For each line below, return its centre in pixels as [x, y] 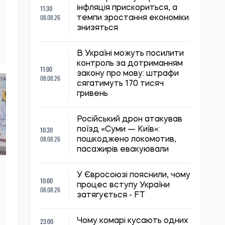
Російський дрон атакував [130, 120]
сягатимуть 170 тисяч [120, 84]
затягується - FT [111, 195]
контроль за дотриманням [130, 64]
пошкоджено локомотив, [127, 140]
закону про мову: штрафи [128, 74]
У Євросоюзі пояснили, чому [134, 175]
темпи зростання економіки [133, 18]
